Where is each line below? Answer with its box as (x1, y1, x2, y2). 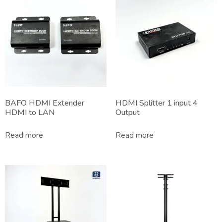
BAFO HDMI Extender (5, 98, 84, 109)
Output (115, 107, 140, 118)
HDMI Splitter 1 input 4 (115, 98, 198, 109)
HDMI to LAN (5, 107, 55, 118)
